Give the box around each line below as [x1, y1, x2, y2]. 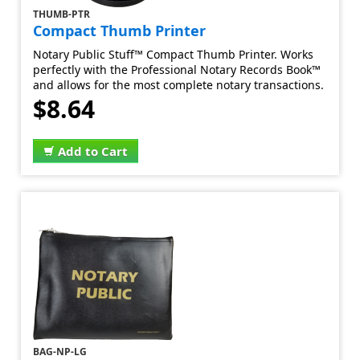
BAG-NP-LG [33, 345, 88, 358]
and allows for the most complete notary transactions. [33, 77, 325, 92]
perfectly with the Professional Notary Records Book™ [33, 62, 321, 77]
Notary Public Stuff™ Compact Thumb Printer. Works [33, 47, 314, 62]
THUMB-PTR [33, 7, 91, 21]
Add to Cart [58, 143, 129, 159]
